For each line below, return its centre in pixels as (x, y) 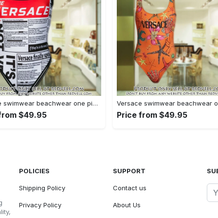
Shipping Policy (42, 188)
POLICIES (35, 171)
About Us (127, 205)
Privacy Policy (40, 205)
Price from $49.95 (152, 115)
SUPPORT (129, 171)
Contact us (129, 188)
